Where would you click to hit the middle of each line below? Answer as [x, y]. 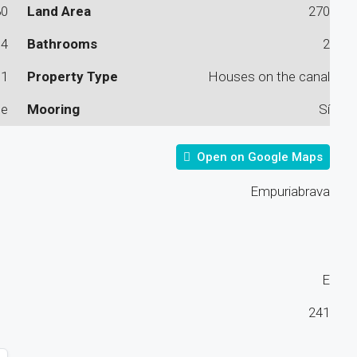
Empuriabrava [290, 191]
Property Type [73, 76]
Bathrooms [63, 43]
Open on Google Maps [258, 157]
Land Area [59, 11]
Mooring [54, 109]
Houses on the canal [269, 76]
